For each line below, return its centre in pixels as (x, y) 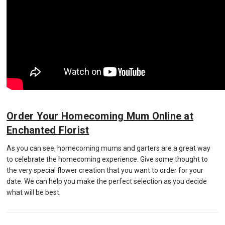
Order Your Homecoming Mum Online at (100, 116)
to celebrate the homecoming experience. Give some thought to (107, 159)
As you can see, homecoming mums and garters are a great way (109, 148)
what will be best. (34, 193)
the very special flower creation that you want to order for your (105, 171)
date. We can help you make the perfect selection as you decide (107, 182)
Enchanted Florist (48, 130)
